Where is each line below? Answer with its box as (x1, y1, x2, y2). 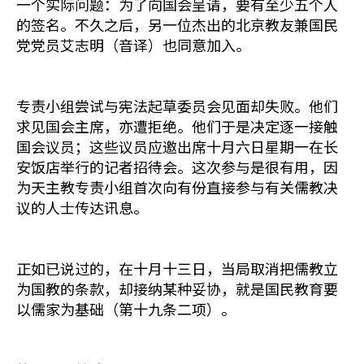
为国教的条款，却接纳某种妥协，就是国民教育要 (16, 278, 338, 299)
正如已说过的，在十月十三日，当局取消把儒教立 (16, 258, 338, 279)
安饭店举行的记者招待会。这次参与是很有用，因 (16, 156, 338, 177)
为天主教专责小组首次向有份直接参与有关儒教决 (16, 176, 338, 197)
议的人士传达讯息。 (16, 197, 148, 218)
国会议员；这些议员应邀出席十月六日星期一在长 (16, 136, 338, 157)
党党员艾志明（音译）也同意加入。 (16, 34, 250, 55)
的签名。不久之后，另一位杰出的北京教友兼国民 (16, 14, 338, 35)
